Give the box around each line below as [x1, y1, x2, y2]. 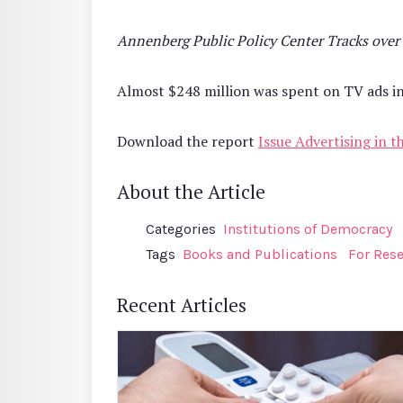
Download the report [117, 130, 258, 151]
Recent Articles [117, 291, 246, 318]
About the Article [117, 178, 265, 204]
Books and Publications [183, 245, 337, 263]
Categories [146, 219, 216, 237]
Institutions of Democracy [223, 219, 392, 237]
